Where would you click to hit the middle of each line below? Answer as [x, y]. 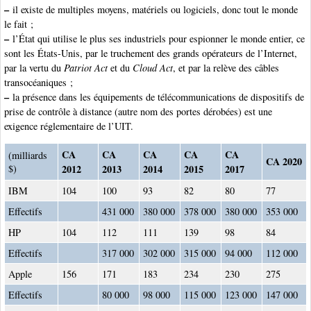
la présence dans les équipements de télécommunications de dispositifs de [157, 96]
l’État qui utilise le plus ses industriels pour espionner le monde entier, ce [157, 38]
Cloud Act [153, 67]
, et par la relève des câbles [226, 67]
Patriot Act [86, 67]
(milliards [28, 155]
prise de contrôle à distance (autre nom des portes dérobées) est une [138, 111]
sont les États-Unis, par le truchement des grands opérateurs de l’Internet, [151, 53]
